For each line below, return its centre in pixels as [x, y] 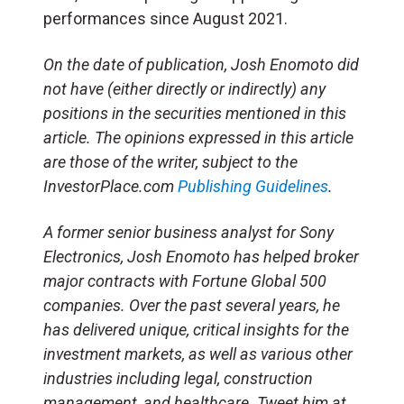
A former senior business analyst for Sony [188, 232]
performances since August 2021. [165, 18]
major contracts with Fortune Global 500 [185, 280]
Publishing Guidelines [253, 186]
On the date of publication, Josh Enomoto [188, 64]
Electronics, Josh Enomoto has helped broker [201, 256]
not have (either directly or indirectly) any [184, 88]
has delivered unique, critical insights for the [196, 329]
